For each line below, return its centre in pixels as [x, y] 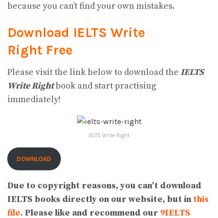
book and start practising [105, 86]
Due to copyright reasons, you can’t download [104, 186]
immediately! [34, 99]
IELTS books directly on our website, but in [100, 200]
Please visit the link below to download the [94, 72]
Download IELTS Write [76, 33]
